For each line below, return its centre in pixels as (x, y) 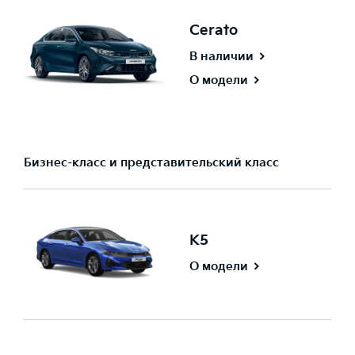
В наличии (221, 56)
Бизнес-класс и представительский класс (151, 163)
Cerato (214, 31)
